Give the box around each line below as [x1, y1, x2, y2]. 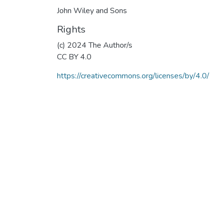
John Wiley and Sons [57, 5, 127, 16]
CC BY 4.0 [57, 51, 91, 62]
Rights [57, 22, 86, 36]
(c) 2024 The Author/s [57, 39, 132, 51]
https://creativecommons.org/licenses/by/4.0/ [57, 70, 209, 81]
